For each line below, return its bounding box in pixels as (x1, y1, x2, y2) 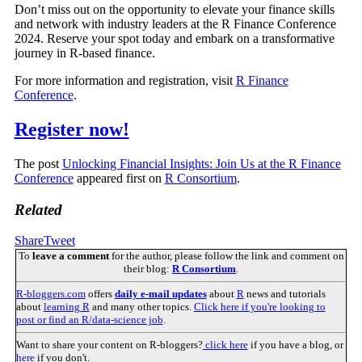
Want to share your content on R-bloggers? (15, 339, 203, 351)
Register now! (14, 118, 129, 140)
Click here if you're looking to (193, 301, 326, 314)
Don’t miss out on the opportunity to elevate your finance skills (14, 2, 335, 17)
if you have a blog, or (247, 339, 343, 351)
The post (14, 156, 62, 170)
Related (14, 200, 62, 218)
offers (85, 288, 115, 301)
